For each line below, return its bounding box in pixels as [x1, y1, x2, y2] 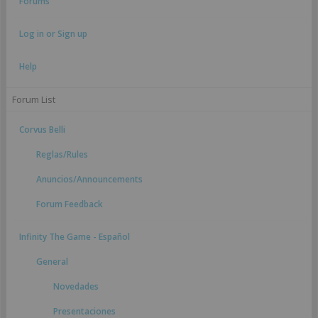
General [36, 256, 68, 268]
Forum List [12, 93, 55, 106]
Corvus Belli [19, 124, 65, 136]
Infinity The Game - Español [19, 231, 130, 243]
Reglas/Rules [36, 148, 88, 160]
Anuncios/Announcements [36, 173, 143, 185]
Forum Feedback [36, 198, 103, 210]
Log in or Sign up [19, 28, 87, 40]
